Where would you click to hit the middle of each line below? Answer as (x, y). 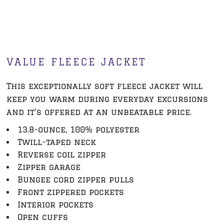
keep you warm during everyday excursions (107, 99)
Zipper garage (49, 167)
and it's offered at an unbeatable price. (99, 112)
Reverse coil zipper (62, 154)
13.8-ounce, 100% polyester (78, 129)
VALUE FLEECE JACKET (77, 61)
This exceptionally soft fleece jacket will (104, 86)
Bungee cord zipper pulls (76, 179)
